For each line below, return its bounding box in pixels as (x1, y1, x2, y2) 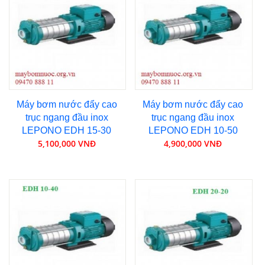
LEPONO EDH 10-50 (148, 125, 238, 136)
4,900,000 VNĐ (164, 138, 222, 150)
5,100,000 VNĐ (37, 138, 96, 150)
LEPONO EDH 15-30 (22, 125, 112, 136)
